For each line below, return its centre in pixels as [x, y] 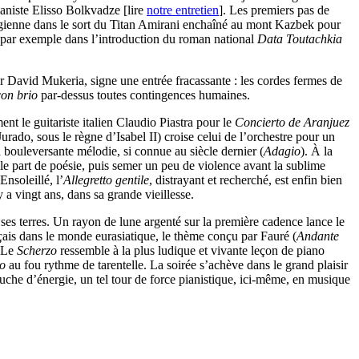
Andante [318, 236]
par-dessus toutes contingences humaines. [144, 95]
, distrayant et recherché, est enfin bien [246, 180]
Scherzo [37, 251]
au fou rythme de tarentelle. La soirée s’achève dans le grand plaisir [177, 265]
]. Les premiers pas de [274, 10]
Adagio [282, 151]
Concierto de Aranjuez [292, 123]
